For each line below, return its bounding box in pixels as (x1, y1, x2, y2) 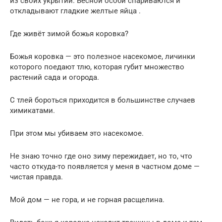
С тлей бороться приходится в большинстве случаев (10, 96, 195, 105)
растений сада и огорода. (10, 73, 99, 82)
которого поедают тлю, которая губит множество (10, 62, 184, 72)
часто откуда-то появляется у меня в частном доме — (10, 162, 200, 171)
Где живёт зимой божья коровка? (10, 29, 128, 39)
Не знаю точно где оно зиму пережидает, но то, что (10, 152, 192, 161)
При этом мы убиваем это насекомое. (10, 129, 144, 138)
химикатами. (10, 106, 55, 115)
